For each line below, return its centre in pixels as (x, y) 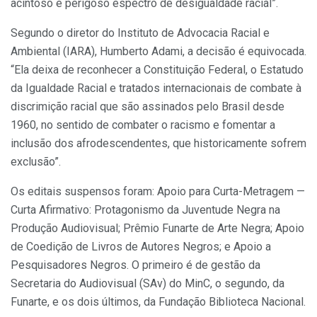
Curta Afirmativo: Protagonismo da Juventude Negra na (145, 209)
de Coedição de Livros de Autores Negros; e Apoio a (141, 246)
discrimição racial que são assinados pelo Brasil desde (148, 106)
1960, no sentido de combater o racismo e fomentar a (143, 125)
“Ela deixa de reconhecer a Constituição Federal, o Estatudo (157, 69)
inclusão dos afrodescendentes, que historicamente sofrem (158, 143)
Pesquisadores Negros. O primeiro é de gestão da (136, 265)
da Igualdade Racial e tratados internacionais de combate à (156, 88)
